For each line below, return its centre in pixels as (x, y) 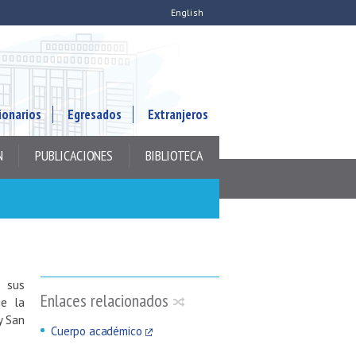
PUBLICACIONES (74, 155)
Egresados (95, 114)
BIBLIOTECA (174, 155)
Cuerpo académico (97, 331)
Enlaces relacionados (104, 300)
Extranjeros (178, 114)
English (187, 12)
